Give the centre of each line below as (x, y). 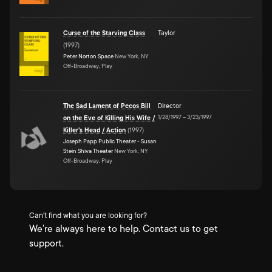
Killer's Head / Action (94, 130)
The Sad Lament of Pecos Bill (107, 106)
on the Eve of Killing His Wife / (109, 118)
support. (46, 243)
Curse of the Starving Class (104, 33)
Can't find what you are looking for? (88, 216)
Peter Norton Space (88, 56)
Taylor (167, 33)
